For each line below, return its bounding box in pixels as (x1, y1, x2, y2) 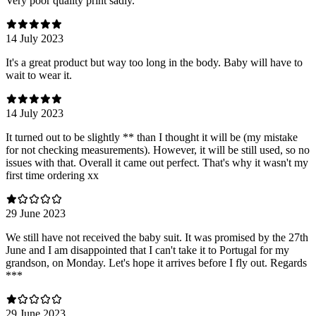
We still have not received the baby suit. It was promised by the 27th (6, 231, 308, 243)
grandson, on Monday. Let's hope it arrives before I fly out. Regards (6, 256, 307, 269)
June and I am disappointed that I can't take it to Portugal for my (6, 243, 289, 256)
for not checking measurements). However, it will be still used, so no (6, 143, 310, 156)
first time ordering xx (6, 169, 99, 181)
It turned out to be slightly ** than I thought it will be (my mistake (6, 130, 298, 143)
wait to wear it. (6, 68, 72, 81)
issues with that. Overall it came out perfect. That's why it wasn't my (6, 156, 308, 169)
